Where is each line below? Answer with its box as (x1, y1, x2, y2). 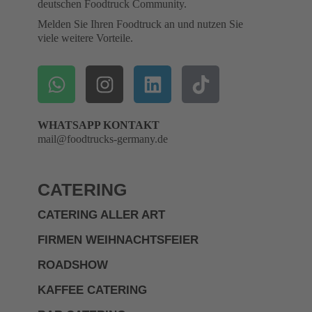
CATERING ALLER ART (38, 208, 165, 221)
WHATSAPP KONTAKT (38, 119, 159, 131)
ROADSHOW (38, 258, 108, 272)
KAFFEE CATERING (38, 283, 147, 297)
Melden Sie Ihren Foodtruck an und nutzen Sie (38, 18, 243, 30)
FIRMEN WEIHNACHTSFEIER (38, 233, 198, 247)
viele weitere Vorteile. (38, 32, 133, 44)
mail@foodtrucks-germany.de (38, 133, 168, 145)
